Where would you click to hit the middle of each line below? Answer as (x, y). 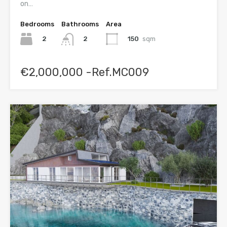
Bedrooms (37, 24)
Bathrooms (80, 24)
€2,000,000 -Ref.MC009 (85, 72)
